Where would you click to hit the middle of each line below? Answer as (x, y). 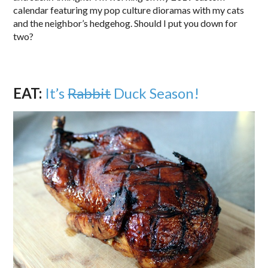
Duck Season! (155, 93)
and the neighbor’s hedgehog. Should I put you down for (126, 23)
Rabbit (89, 93)
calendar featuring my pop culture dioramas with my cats (129, 10)
